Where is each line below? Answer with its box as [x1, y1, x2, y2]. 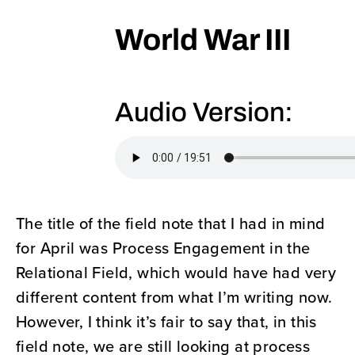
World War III [115, 27, 291, 58]
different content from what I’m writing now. [16, 285, 333, 309]
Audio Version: [115, 101, 293, 128]
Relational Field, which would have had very [16, 261, 337, 284]
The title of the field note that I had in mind [16, 212, 326, 235]
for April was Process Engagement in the [16, 236, 311, 260]
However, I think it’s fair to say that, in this [16, 310, 317, 334]
